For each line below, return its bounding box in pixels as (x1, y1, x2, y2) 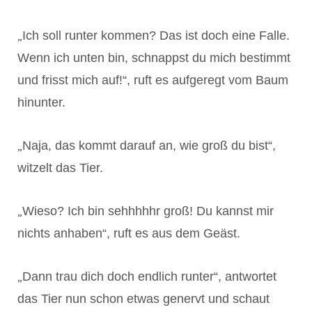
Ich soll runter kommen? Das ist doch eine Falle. (22, 28, 290, 42)
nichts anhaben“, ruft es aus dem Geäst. (17, 226, 240, 240)
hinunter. (17, 95, 65, 109)
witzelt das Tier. (17, 160, 103, 175)
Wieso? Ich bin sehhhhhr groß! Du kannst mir (22, 203, 274, 218)
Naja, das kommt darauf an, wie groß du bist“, (22, 138, 276, 153)
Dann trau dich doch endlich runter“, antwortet (22, 269, 276, 283)
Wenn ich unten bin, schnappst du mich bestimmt (17, 50, 290, 65)
